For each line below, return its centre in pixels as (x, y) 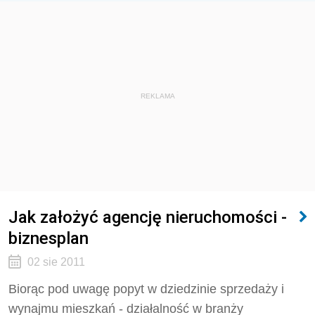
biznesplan (49, 238)
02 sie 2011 (56, 262)
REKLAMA (157, 96)
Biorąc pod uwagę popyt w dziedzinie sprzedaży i (146, 289)
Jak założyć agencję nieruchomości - (148, 217)
